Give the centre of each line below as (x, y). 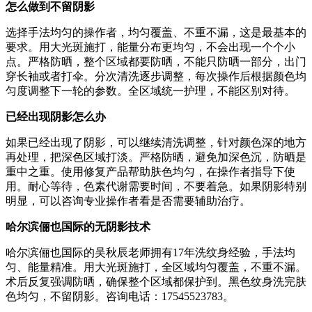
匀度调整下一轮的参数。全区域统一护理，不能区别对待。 (150, 91)
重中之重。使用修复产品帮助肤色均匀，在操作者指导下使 (150, 171)
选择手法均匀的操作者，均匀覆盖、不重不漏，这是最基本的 (156, 32)
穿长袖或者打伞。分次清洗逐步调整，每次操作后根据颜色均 (156, 76)
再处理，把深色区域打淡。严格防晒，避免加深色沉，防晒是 (156, 157)
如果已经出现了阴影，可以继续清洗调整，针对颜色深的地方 (156, 142)
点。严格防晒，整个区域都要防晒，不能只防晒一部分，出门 (156, 61)
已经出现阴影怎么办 (56, 116)
